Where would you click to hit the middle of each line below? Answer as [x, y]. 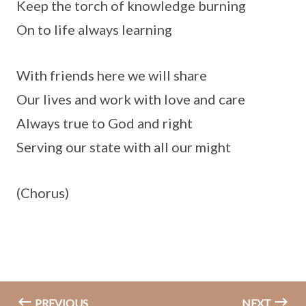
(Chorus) [43, 193]
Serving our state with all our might [124, 147]
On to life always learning [94, 30]
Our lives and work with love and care [131, 99]
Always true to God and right [105, 123]
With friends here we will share [112, 75]
